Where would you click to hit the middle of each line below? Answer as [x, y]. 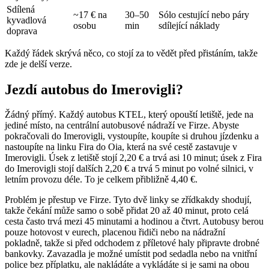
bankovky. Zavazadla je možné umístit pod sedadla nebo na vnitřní [131, 254]
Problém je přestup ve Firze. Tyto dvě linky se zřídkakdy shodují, [128, 200]
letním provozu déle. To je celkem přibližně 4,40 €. [101, 180]
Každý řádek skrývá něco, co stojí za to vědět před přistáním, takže [131, 53]
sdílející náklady [189, 25]
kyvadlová [26, 20]
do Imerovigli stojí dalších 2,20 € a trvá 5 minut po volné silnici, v [129, 169]
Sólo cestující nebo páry [204, 14]
